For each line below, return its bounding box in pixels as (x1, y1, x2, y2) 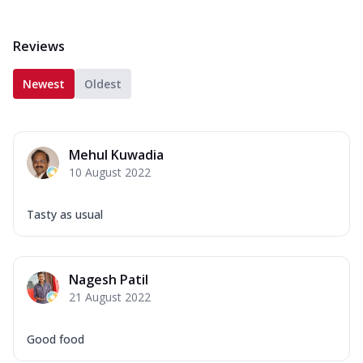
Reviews (13, 36, 65, 55)
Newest (23, 75, 65, 92)
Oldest (84, 75, 122, 92)
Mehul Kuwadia (69, 145, 164, 164)
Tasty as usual (27, 206, 103, 222)
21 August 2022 (69, 288, 151, 305)
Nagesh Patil (69, 270, 148, 288)
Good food (27, 331, 84, 347)
